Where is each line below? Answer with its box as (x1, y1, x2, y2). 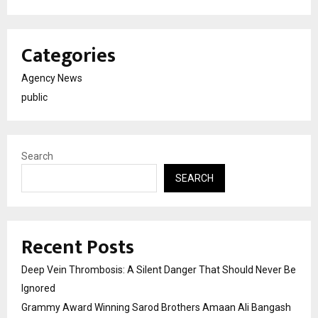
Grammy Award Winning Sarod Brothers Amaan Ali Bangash (21, 302, 291, 314)
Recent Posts (21, 231, 134, 265)
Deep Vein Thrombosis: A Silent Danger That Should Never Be (21, 264, 296, 276)
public (21, 92, 48, 104)
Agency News (21, 72, 82, 84)
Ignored (21, 283, 55, 295)
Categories (21, 39, 116, 73)
